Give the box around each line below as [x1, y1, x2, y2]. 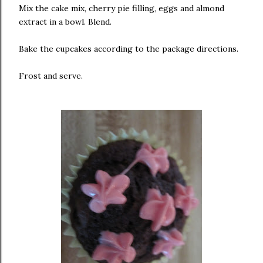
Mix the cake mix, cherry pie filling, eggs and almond [19, 3, 224, 14]
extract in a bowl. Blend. [19, 16, 112, 27]
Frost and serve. [19, 70, 83, 81]
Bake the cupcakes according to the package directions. [19, 43, 238, 54]
